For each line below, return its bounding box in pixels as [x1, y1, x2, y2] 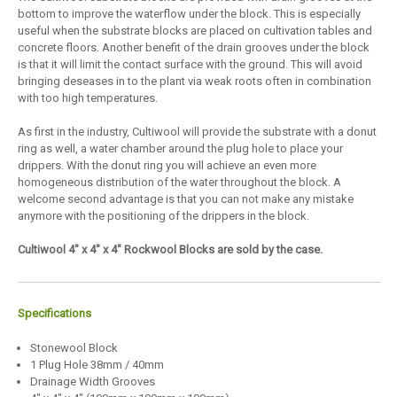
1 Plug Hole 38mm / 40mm [30, 357, 165, 371]
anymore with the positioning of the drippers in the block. [17, 208, 309, 222]
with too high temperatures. [17, 90, 158, 105]
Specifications [17, 307, 91, 321]
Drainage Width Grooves [30, 374, 156, 388]
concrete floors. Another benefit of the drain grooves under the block [17, 40, 370, 54]
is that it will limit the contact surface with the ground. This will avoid [17, 57, 362, 71]
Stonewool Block [30, 340, 119, 354]
